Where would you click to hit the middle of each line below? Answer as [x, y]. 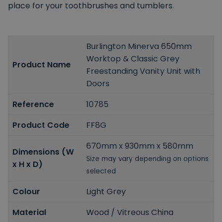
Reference [33, 104]
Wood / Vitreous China [130, 212]
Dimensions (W [43, 152]
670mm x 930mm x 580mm [140, 146]
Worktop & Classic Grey [133, 58]
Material [29, 212]
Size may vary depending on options [148, 159]
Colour [26, 191]
